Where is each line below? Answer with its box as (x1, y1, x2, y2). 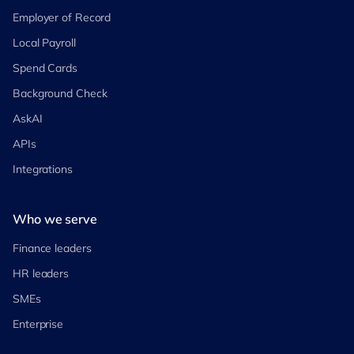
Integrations (13, 161, 73, 176)
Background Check (13, 85, 107, 100)
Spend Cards (13, 60, 77, 75)
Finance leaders (13, 240, 92, 255)
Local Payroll (13, 35, 76, 50)
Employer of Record (13, 9, 111, 24)
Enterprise (13, 316, 63, 331)
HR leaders (13, 265, 69, 281)
